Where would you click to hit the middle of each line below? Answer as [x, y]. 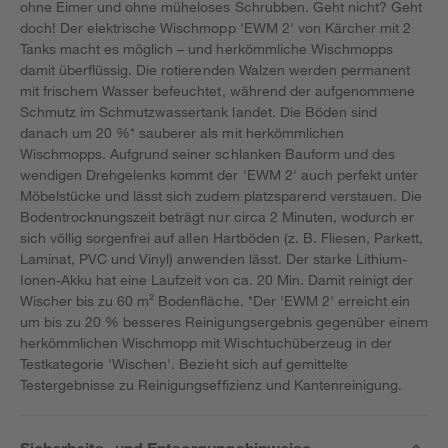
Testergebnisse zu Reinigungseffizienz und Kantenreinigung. [211, 384]
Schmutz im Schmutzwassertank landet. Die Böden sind [198, 111]
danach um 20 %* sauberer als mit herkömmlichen [182, 132]
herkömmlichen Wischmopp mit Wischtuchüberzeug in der [206, 342]
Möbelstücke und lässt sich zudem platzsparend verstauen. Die [221, 195]
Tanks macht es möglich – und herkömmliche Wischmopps [206, 48]
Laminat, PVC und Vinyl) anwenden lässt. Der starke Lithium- [214, 258]
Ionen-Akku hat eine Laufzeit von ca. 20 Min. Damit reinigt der [217, 279]
